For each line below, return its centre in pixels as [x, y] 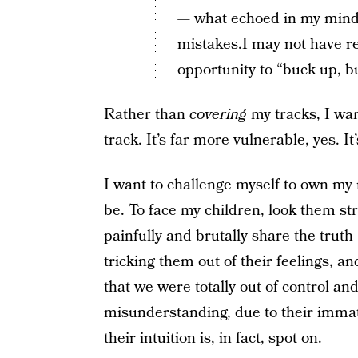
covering [218, 115]
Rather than [146, 115]
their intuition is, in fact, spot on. [213, 338]
